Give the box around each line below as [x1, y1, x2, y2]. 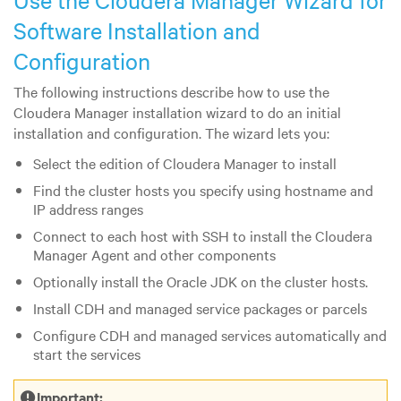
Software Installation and [13, 16, 260, 46]
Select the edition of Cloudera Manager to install [32, 153, 337, 174]
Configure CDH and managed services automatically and [32, 325, 387, 346]
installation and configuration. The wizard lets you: [13, 123, 329, 143]
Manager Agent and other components [32, 244, 276, 265]
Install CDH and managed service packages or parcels [32, 298, 367, 319]
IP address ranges [32, 199, 143, 219]
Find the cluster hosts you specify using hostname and [32, 180, 373, 200]
